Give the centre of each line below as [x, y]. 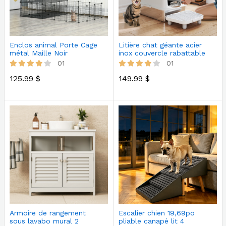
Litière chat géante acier [160, 45]
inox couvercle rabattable [162, 53]
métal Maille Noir [38, 53]
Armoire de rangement [47, 213]
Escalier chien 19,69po [156, 213]
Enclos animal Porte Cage [53, 45]
